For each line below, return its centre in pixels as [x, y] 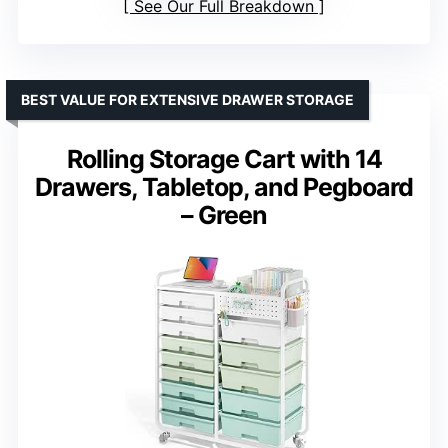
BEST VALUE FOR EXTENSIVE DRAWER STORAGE [187, 100]
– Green [224, 215]
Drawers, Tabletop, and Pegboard [224, 187]
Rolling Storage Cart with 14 [224, 159]
